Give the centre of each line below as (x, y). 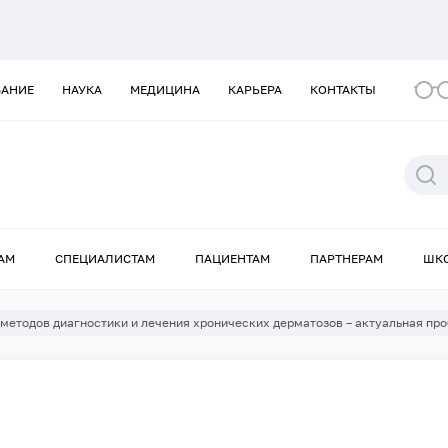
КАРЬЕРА (255, 89)
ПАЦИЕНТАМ (232, 259)
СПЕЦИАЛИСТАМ (105, 259)
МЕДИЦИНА (165, 89)
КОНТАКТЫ (343, 89)
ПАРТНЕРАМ (346, 259)
